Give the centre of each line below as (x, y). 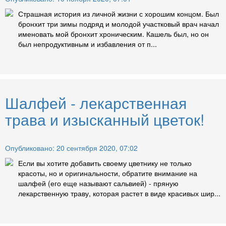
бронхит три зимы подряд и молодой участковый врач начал (119, 23)
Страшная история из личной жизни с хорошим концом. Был (119, 13)
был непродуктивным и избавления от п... (88, 44)
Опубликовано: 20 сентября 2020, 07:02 (71, 148)
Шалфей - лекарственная (96, 102)
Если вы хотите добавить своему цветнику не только (105, 163)
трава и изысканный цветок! (105, 119)
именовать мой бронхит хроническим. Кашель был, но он (114, 34)
